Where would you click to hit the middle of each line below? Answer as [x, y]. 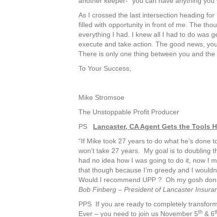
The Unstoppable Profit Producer [129, 112]
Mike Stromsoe [101, 97]
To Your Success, [105, 68]
